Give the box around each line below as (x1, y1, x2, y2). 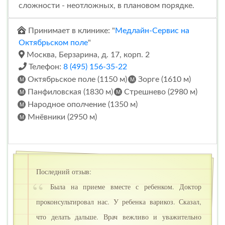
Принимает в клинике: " (26, 27, 115, 35)
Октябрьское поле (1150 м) (26, 75, 127, 84)
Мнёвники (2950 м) (26, 113, 97, 121)
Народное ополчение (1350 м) (26, 100, 138, 108)
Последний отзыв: (36, 166, 91, 176)
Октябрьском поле (19, 39, 88, 47)
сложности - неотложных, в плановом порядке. (19, 2, 194, 10)
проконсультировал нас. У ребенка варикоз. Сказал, (36, 196, 201, 206)
